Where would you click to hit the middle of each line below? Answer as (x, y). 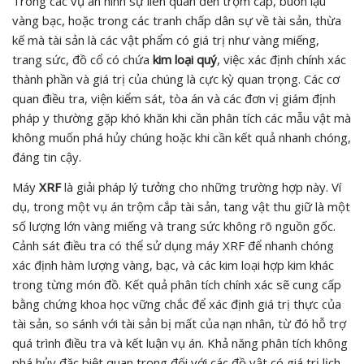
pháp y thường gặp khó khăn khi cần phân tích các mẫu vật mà (182, 117)
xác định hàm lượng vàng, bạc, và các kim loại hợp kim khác (173, 264)
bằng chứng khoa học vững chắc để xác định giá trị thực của (177, 303)
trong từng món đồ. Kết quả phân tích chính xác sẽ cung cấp (177, 284)
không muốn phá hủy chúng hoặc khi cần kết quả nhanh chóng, (182, 137)
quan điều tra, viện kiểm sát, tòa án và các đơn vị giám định (174, 98)
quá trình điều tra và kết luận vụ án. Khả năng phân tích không (180, 342)
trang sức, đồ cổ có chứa (82, 59)
